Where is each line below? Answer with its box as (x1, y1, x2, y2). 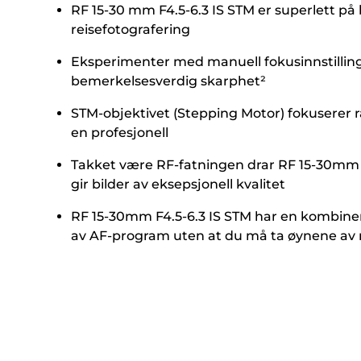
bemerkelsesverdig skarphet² (71, 73, 266, 89)
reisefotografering (71, 21, 190, 37)
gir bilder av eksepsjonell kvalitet (71, 176, 285, 192)
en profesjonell (71, 124, 168, 140)
